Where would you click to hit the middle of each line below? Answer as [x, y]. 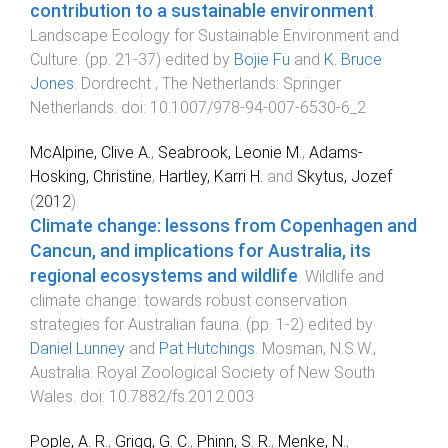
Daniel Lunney [77, 348]
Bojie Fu [262, 60]
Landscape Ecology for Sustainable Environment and [214, 36]
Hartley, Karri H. [211, 176]
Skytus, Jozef [344, 176]
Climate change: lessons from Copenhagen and [223, 225]
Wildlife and [344, 276]
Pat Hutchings [207, 348]
